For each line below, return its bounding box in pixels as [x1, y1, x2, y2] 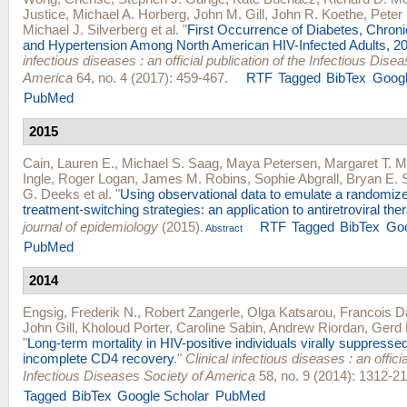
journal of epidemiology [23, 218, 158, 234]
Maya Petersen [226, 154, 317, 171]
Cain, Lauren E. [23, 154, 114, 171]
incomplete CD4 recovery [23, 350, 174, 366]
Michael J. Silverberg [23, 21, 147, 37]
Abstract [203, 222, 243, 233]
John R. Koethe [272, 5, 363, 22]
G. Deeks [23, 185, 80, 202]
